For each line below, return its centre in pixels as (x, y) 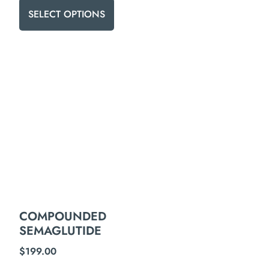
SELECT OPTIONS (67, 14)
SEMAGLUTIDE (61, 231)
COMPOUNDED (63, 217)
